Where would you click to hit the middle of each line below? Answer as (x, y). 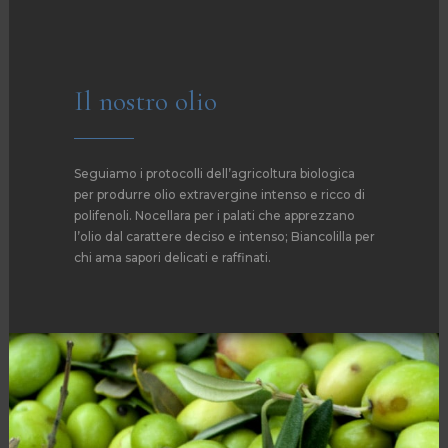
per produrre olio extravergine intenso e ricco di (219, 195)
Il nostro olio (145, 101)
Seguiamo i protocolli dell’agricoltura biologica (214, 174)
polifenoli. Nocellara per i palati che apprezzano (214, 216)
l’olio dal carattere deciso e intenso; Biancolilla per (224, 237)
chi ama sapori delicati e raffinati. (172, 258)
